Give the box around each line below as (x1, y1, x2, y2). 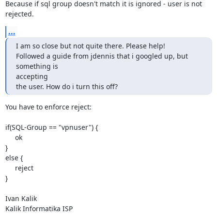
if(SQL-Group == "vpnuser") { (5, 123, 98, 132)
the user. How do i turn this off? (15, 82, 118, 91)
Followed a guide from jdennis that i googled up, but (15, 51, 188, 61)
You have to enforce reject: (5, 102, 92, 111)
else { (5, 153, 23, 162)
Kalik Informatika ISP (5, 204, 73, 213)
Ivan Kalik (5, 194, 37, 203)
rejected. (5, 9, 34, 18)
